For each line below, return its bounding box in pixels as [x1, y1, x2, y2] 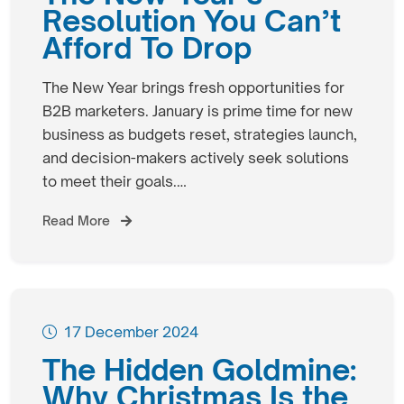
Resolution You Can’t [42, 2, 341, 39]
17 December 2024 [63, 322, 198, 341]
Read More [42, 212, 114, 228]
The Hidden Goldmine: [42, 351, 356, 388]
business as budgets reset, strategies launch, [42, 124, 357, 143]
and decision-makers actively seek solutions [42, 148, 349, 167]
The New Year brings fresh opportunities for [42, 78, 344, 96]
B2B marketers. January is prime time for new [42, 101, 353, 120]
